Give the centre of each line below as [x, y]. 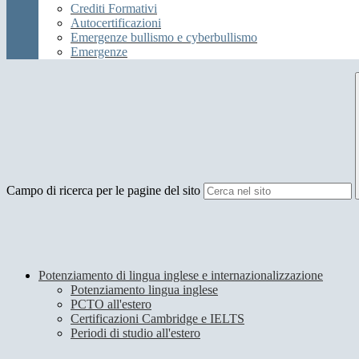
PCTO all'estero [111, 305]
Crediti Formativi [114, 9]
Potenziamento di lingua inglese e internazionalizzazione [181, 276]
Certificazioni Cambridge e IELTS [157, 319]
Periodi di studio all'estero [135, 333]
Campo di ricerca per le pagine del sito [103, 191]
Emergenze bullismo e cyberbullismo [164, 38]
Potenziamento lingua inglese [144, 290]
